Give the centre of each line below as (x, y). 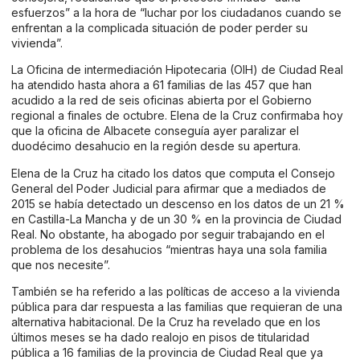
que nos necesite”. (61, 264)
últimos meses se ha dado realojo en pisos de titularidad (160, 337)
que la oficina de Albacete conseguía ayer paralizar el (155, 131)
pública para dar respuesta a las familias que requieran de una (177, 306)
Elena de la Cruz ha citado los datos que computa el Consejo (173, 173)
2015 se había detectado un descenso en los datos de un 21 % (178, 203)
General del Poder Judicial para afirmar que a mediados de (169, 188)
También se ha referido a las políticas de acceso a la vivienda (176, 291)
